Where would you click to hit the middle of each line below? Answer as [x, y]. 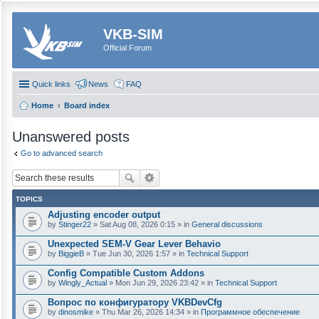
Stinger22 [75, 224]
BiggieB [71, 253]
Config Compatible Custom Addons [126, 273]
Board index [87, 105]
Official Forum [127, 48]
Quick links [51, 84]
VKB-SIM [133, 34]
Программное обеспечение [250, 312]
